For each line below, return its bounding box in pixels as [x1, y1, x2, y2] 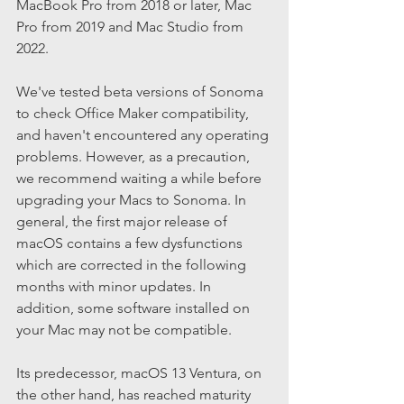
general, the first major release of [16, 213, 231, 230]
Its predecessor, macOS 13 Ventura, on [16, 364, 265, 381]
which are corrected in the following [16, 256, 250, 273]
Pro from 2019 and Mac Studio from [16, 18, 247, 35]
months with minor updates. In [16, 278, 215, 295]
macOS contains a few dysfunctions [16, 234, 246, 252]
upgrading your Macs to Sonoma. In [16, 191, 250, 208]
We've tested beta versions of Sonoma [16, 83, 267, 100]
